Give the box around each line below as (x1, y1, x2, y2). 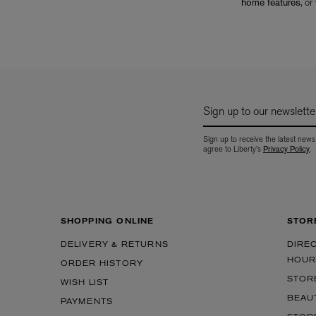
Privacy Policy (263, 144, 310, 154)
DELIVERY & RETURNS (60, 241, 169, 249)
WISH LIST (60, 279, 109, 287)
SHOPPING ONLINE (60, 218, 154, 226)
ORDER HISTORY (60, 260, 144, 268)
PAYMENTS (60, 298, 114, 306)
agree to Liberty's (203, 144, 263, 154)
